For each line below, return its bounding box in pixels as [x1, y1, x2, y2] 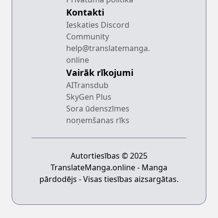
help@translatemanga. [66, 42, 150, 54]
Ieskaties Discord [66, 19, 129, 30]
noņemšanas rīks [66, 114, 129, 126]
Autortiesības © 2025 [71, 150, 147, 161]
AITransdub [66, 79, 109, 91]
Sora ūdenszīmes [66, 103, 129, 114]
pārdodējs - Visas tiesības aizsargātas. [39, 173, 179, 184]
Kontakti [66, 6, 104, 18]
